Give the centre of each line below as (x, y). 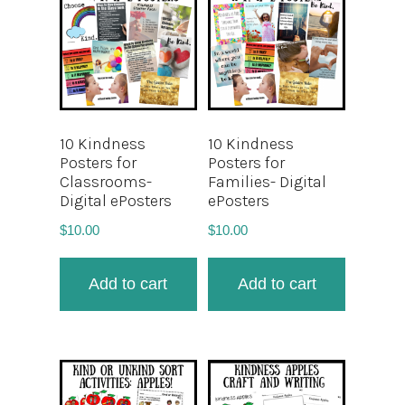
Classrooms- (105, 181)
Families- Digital (268, 181)
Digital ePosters (115, 200)
